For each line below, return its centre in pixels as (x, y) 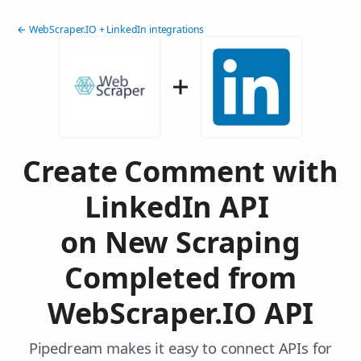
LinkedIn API (180, 207)
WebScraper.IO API (180, 313)
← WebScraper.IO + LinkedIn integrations (111, 30)
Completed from (180, 278)
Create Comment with (180, 172)
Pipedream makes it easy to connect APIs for (180, 348)
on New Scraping (180, 243)
